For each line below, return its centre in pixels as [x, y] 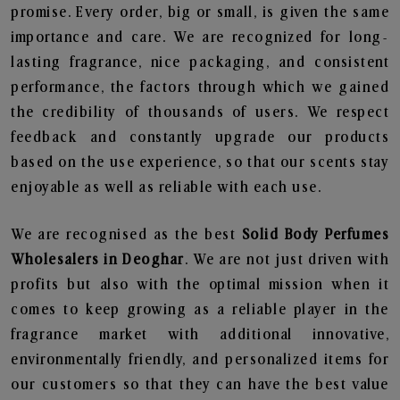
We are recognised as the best [126, 235]
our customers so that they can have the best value [200, 385]
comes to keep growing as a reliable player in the [200, 310]
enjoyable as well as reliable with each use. [166, 187]
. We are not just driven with [287, 260]
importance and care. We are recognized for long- [200, 37]
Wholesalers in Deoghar [98, 260]
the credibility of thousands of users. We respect [200, 112]
